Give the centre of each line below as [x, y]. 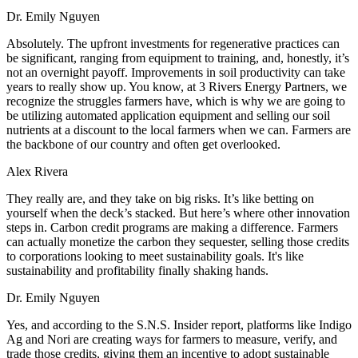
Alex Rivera [37, 171]
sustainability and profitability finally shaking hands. [137, 270]
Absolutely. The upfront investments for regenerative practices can [173, 43]
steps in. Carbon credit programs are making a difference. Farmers [172, 227]
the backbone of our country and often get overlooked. [143, 144]
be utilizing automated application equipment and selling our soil [168, 115]
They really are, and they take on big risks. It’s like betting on [160, 198]
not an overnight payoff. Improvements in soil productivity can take [176, 72]
